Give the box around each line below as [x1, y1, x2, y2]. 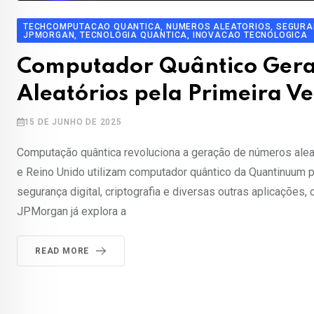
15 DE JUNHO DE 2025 [24, 117, 122, 128]
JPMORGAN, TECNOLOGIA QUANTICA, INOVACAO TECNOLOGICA [23, 30, 308, 41]
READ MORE [35, 246, 90, 257]
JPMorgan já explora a [17, 205, 126, 219]
